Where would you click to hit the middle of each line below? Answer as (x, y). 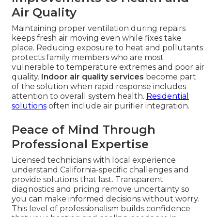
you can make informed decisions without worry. (105, 199)
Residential (168, 96)
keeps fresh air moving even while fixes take (97, 38)
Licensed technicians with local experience (94, 160)
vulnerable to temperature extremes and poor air (108, 67)
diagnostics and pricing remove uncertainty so (101, 189)
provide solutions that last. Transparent (87, 180)
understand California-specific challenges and (100, 170)
